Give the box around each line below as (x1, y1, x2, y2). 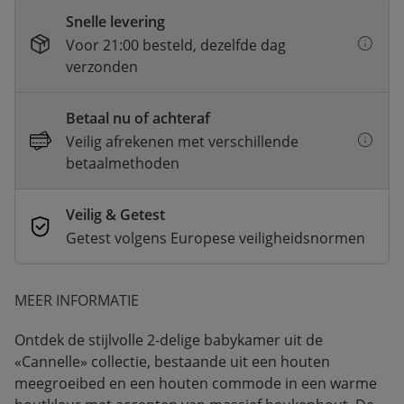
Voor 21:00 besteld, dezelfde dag (66, 35, 286, 55)
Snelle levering (66, 12, 165, 32)
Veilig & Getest (66, 205, 165, 225)
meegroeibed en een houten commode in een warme (14, 373, 377, 393)
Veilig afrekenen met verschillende (66, 132, 298, 151)
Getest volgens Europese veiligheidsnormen (66, 228, 365, 248)
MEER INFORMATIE (14, 290, 139, 310)
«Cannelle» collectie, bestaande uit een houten (14, 352, 330, 372)
